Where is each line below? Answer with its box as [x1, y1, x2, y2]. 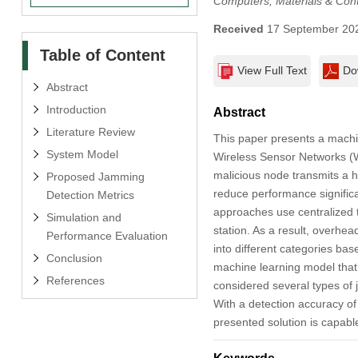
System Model [46, 147, 118, 161]
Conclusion [46, 251, 102, 265]
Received [213, 22, 264, 35]
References [46, 273, 105, 287]
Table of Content [39, 46, 165, 64]
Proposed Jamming [46, 169, 145, 183]
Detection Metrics [46, 188, 134, 201]
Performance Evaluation [46, 229, 168, 242]
